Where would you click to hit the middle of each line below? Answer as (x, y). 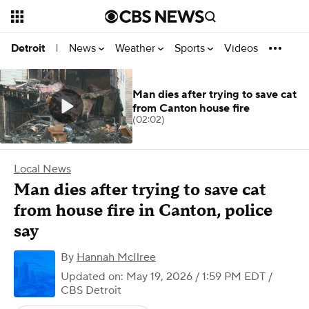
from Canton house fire (191, 108)
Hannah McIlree (116, 257)
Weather (137, 48)
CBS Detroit (91, 290)
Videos (241, 48)
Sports (191, 48)
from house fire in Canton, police (143, 211)
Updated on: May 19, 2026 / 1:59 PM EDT (163, 277)
